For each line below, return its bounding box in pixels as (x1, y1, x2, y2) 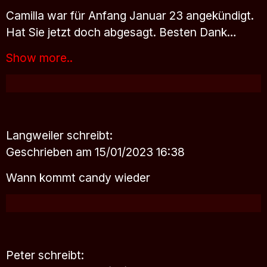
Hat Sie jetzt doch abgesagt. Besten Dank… (6, 25, 237, 40)
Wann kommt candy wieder (6, 170, 150, 185)
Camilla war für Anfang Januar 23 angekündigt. (6, 8, 254, 23)
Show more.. (6, 50, 73, 65)
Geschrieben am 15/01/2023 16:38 (6, 144, 185, 159)
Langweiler (6, 128, 67, 142)
